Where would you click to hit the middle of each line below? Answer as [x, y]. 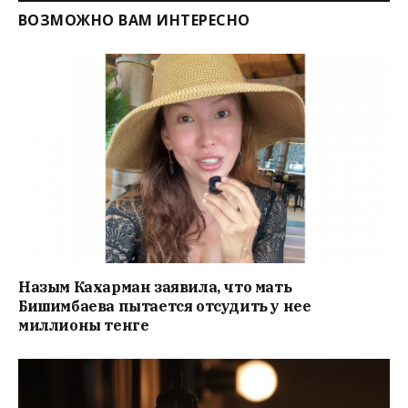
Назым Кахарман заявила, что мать [155, 286]
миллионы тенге [84, 325]
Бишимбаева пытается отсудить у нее [165, 306]
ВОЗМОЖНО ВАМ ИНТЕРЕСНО [134, 20]
